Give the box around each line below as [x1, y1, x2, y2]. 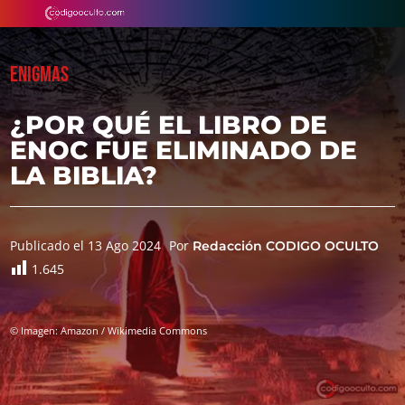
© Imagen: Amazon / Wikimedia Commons [10, 324, 208, 337]
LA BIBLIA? [10, 160, 158, 191]
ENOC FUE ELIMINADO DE [10, 135, 358, 165]
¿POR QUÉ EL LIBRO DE [10, 109, 328, 140]
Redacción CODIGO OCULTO [193, 238, 380, 254]
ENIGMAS [10, 61, 70, 88]
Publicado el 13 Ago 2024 [10, 237, 162, 254]
